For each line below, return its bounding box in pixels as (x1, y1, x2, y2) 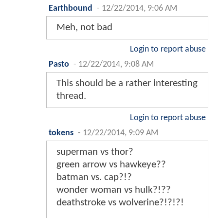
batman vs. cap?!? (56, 172, 132, 183)
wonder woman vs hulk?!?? (56, 185, 171, 196)
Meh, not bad (56, 22, 112, 33)
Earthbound (49, 4, 92, 13)
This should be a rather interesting (56, 78, 198, 89)
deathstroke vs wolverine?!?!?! (56, 198, 184, 208)
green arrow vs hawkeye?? (56, 160, 166, 170)
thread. (56, 91, 86, 102)
